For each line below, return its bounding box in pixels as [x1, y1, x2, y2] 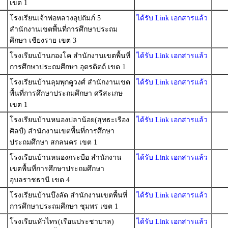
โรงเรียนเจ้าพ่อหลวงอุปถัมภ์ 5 [10, 14, 101, 22]
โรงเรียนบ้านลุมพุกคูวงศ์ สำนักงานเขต [10, 78, 130, 86]
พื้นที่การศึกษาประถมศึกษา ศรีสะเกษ [10, 90, 123, 97]
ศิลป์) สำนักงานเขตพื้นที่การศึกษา [10, 127, 115, 135]
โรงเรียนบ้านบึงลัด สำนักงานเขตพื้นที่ [10, 191, 127, 199]
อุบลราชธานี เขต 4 [10, 176, 70, 184]
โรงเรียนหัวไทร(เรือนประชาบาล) [10, 218, 114, 225]
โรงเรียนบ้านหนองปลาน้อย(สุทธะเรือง [10, 116, 129, 124]
